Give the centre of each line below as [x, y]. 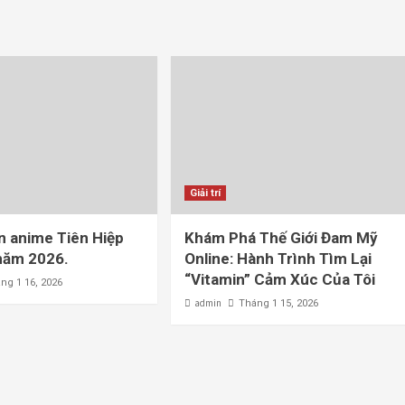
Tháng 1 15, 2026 [278, 303]
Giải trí [205, 193]
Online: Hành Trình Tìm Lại [278, 259]
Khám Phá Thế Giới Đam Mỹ [281, 238]
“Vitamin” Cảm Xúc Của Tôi [279, 279]
